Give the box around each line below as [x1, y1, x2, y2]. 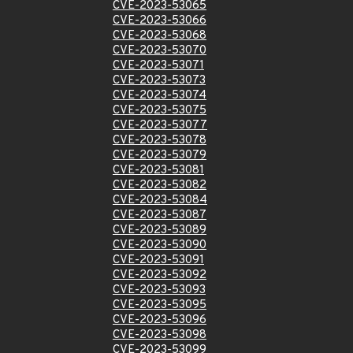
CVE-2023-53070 [113, 43, 206, 58]
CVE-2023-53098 [113, 328, 206, 343]
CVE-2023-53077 [113, 118, 207, 133]
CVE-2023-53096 [113, 313, 206, 328]
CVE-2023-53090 [113, 238, 206, 253]
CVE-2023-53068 [113, 28, 206, 43]
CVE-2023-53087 [113, 208, 206, 223]
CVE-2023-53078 [113, 133, 206, 148]
